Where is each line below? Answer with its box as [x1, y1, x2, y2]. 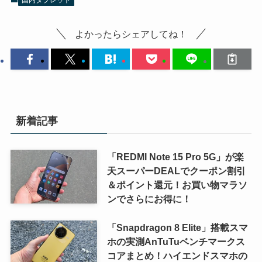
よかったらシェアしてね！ [75, 28, 187, 39]
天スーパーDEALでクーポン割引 [106, 166, 246, 177]
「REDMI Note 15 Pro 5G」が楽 [106, 151, 244, 163]
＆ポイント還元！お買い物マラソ [106, 180, 247, 191]
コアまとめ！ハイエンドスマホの [106, 250, 247, 261]
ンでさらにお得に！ [106, 194, 191, 205]
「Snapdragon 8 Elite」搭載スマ [106, 222, 248, 233]
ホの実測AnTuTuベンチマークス [106, 236, 245, 247]
